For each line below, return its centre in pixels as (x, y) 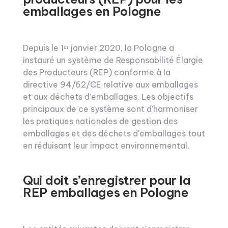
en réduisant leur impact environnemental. (106, 146)
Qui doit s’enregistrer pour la (106, 180)
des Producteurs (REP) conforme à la (96, 72)
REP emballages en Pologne (106, 192)
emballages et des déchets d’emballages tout (114, 133)
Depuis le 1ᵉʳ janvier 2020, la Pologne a (98, 48)
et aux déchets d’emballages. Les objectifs (108, 97)
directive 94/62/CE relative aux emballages (110, 84)
